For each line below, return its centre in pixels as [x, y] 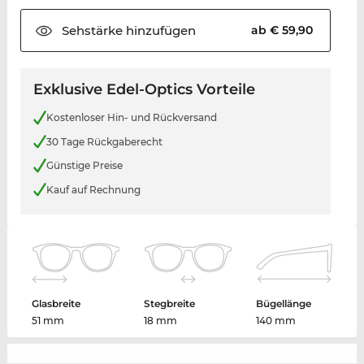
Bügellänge [283, 304]
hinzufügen [159, 31]
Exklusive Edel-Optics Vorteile [144, 90]
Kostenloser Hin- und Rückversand [131, 118]
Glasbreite [56, 304]
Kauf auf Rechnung [93, 189]
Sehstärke [92, 31]
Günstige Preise [84, 166]
